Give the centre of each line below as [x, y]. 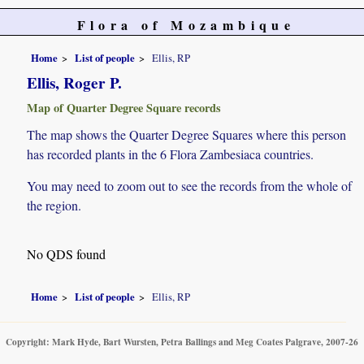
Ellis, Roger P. [75, 82]
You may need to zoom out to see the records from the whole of [190, 185]
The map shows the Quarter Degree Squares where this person [187, 134]
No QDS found [67, 253]
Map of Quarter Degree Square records [124, 107]
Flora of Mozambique [186, 25]
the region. [54, 205]
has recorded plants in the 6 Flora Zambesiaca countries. [171, 154]
